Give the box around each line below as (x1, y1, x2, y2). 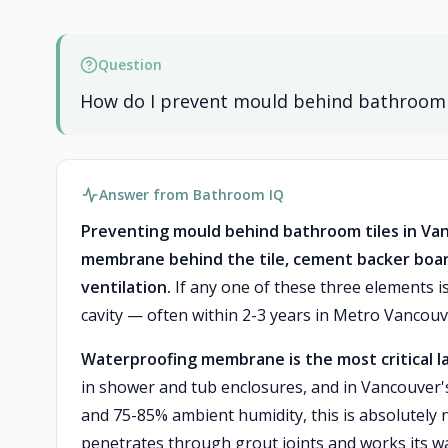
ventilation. (81, 276, 171, 298)
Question (98, 55, 162, 74)
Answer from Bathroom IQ (99, 185, 284, 204)
